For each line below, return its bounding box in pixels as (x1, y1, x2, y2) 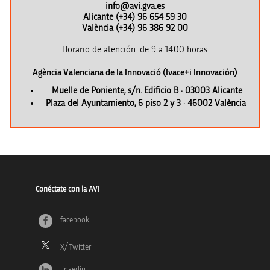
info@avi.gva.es (105, 2, 165, 11)
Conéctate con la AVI (35, 186, 99, 193)
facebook (60, 216, 89, 224)
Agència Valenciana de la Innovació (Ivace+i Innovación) (32, 68, 237, 77)
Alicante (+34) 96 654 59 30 (83, 13, 187, 22)
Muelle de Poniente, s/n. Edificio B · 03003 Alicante (51, 86, 242, 95)
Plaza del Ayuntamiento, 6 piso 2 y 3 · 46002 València (45, 99, 248, 108)
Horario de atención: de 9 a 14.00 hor (62, 45, 200, 54)
